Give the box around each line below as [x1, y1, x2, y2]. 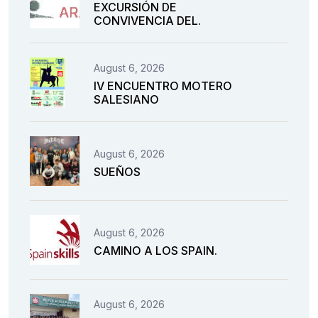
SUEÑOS [94, 164, 141, 179]
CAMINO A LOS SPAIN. [94, 243, 217, 258]
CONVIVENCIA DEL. [94, 13, 201, 28]
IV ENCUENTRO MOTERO [94, 79, 232, 94]
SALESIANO [94, 92, 159, 107]
